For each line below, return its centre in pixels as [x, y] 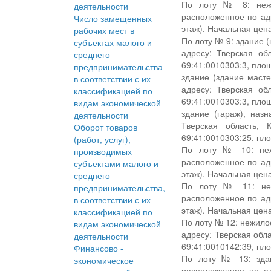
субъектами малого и [116, 164]
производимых [103, 152]
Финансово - [99, 248]
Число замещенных [113, 18]
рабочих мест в [104, 31]
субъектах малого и [113, 43]
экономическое [104, 260]
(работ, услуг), [102, 139]
